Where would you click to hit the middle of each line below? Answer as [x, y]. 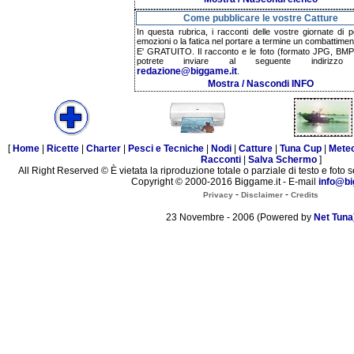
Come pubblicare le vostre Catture [261, 18]
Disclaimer [262, 194]
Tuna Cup [301, 149]
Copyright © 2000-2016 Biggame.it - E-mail [224, 182]
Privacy [218, 194]
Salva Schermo [282, 160]
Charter [104, 149]
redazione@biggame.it [187, 72]
